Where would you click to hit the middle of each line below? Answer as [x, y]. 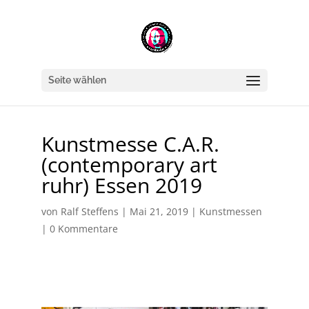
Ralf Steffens [89, 211]
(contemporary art [129, 165]
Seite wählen [77, 80]
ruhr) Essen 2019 [121, 185]
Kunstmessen [230, 211]
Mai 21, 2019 [159, 211]
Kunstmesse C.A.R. [130, 144]
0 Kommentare [83, 229]
